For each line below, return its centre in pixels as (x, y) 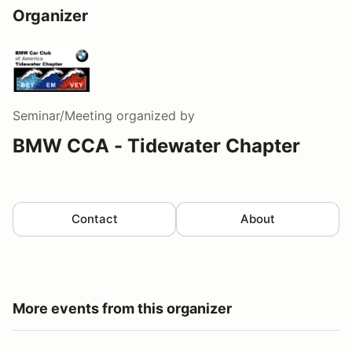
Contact (94, 218)
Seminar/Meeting (62, 115)
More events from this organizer (122, 308)
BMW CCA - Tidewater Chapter (156, 145)
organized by (154, 115)
